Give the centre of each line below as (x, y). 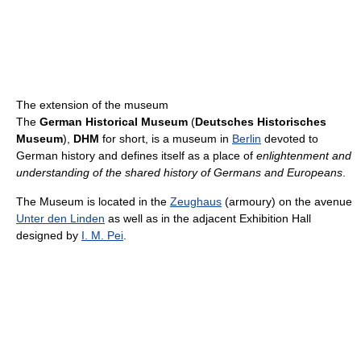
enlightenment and (304, 156)
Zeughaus (196, 202)
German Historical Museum (114, 122)
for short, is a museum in (166, 139)
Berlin (247, 139)
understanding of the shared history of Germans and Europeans (179, 173)
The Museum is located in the (93, 202)
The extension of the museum (92, 105)
